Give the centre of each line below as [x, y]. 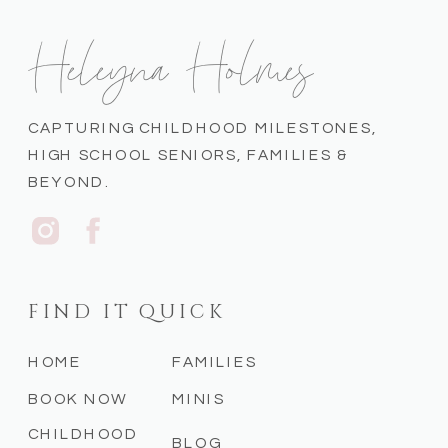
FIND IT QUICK [127, 311]
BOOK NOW [79, 398]
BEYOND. [69, 181]
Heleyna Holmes [180, 61]
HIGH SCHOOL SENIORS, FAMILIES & [188, 154]
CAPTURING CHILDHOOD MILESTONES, [202, 128]
